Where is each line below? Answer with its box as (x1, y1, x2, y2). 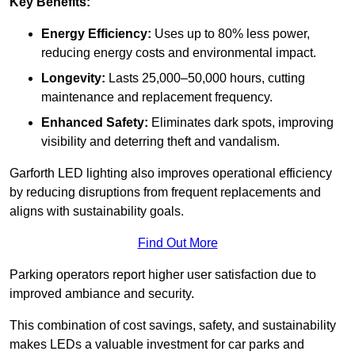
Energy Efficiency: (41, 27, 151, 41)
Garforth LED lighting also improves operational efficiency (10, 166, 332, 181)
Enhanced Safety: (41, 116, 148, 130)
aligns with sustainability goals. (10, 204, 184, 219)
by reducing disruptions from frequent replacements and (10, 185, 321, 200)
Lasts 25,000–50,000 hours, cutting (105, 71, 305, 86)
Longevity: (41, 71, 105, 86)
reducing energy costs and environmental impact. (41, 46, 316, 60)
